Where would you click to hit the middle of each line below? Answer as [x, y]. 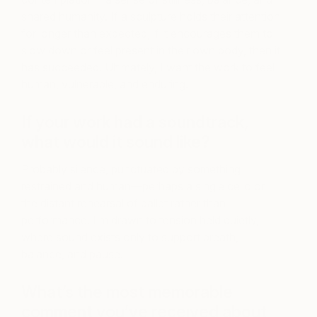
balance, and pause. [72, 254]
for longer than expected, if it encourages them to [147, 34]
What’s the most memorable [127, 293]
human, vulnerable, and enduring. [105, 85]
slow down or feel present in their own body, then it [151, 51]
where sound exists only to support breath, [130, 237]
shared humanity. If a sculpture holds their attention [151, 17]
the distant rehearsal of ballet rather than [123, 203]
